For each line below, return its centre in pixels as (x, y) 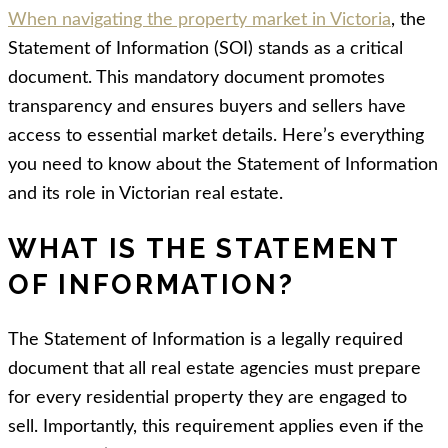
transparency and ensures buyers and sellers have (207, 107)
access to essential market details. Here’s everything (216, 136)
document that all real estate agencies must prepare (214, 368)
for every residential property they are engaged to (207, 397)
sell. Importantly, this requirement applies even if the (216, 426)
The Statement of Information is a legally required (205, 339)
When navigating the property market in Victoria (199, 20)
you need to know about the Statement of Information (223, 165)
